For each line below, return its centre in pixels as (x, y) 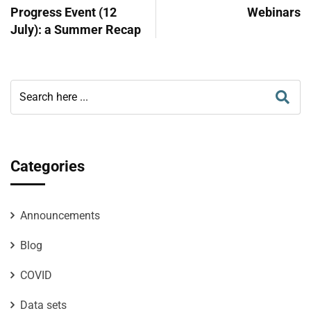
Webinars (274, 12)
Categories (48, 166)
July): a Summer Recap (76, 29)
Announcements (60, 215)
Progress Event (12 (64, 12)
